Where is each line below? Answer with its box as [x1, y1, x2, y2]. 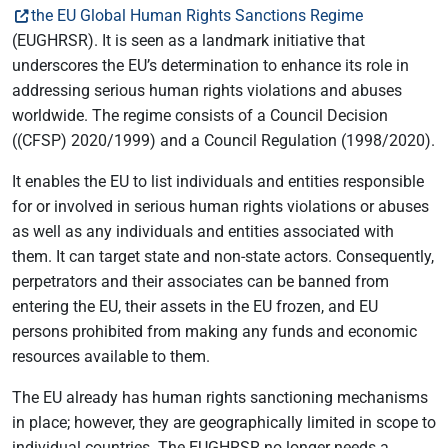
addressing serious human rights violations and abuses [12, 81, 402, 100]
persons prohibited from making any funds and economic [12, 322, 417, 341]
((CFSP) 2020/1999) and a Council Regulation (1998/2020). [12, 131, 435, 150]
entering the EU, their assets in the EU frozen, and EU [12, 297, 378, 316]
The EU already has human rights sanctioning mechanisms [12, 388, 428, 407]
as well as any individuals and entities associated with [12, 222, 394, 241]
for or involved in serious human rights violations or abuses [12, 197, 429, 216]
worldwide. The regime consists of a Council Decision [12, 106, 388, 125]
